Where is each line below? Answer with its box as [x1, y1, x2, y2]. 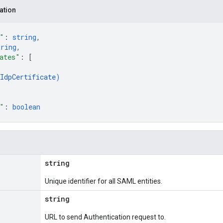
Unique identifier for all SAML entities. [45, 177, 162, 185]
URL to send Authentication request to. [45, 213, 166, 221]
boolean [12, 102, 40, 111]
